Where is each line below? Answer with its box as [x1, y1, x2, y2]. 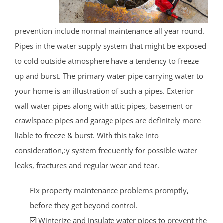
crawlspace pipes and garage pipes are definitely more [15, 115, 201, 125]
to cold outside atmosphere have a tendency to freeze [15, 55, 199, 66]
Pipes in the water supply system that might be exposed [15, 40, 206, 51]
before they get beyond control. [30, 200, 138, 210]
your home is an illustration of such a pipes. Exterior [15, 85, 194, 96]
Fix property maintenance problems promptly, [30, 185, 189, 195]
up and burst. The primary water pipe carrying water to [15, 70, 203, 81]
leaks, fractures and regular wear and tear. [15, 160, 159, 170]
